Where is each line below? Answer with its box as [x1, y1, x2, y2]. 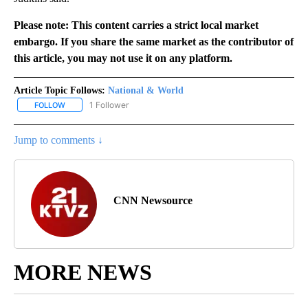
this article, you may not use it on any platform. [14, 52, 232, 64]
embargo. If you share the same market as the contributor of [14, 35, 294, 47]
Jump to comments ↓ [14, 133, 103, 146]
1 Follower [89, 99, 129, 110]
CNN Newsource [113, 194, 192, 206]
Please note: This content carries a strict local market [14, 19, 258, 31]
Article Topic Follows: [14, 85, 105, 96]
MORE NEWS [14, 259, 152, 285]
